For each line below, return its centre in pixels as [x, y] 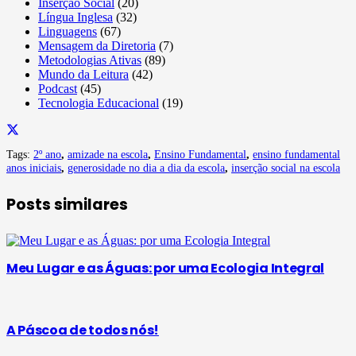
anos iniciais [34, 168]
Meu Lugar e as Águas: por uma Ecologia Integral [165, 268]
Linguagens [68, 32]
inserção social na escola [286, 168]
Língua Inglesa [75, 17]
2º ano [47, 155]
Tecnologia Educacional [99, 103]
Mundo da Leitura [83, 75]
